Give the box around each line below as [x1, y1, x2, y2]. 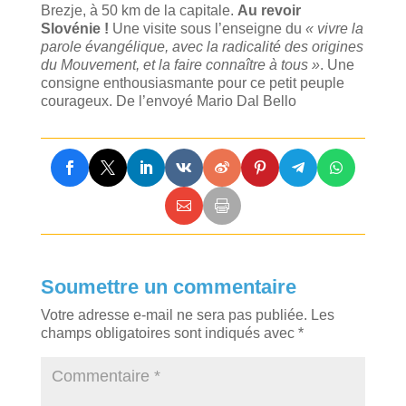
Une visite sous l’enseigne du [111, 20, 305, 36]
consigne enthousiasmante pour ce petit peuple [40, 74, 344, 91]
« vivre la [304, 20, 363, 36]
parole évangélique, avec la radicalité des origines [40, 38, 363, 54]
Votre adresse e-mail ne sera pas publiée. [40, 307, 307, 324]
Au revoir [237, 2, 301, 18]
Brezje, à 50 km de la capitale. [40, 2, 237, 18]
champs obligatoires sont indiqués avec [40, 325, 298, 342]
